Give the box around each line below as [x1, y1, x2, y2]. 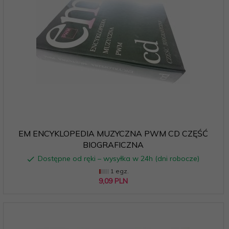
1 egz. [108, 167, 129, 175]
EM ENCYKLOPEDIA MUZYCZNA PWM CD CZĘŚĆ [18, 128, 208, 139]
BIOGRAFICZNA [82, 139, 144, 150]
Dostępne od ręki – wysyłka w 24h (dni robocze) [37, 153, 199, 163]
